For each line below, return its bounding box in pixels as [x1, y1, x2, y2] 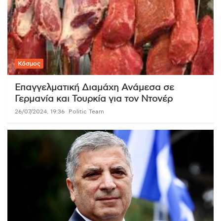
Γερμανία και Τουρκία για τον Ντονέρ [15, 94, 173, 104]
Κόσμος [18, 60, 40, 67]
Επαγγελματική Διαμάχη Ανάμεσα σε [15, 83, 174, 92]
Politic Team [69, 108, 104, 114]
